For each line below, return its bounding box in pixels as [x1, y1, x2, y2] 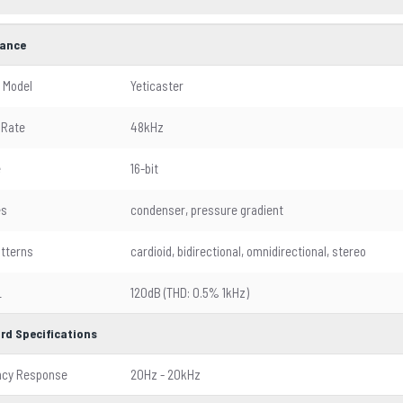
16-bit [130, 159, 158, 176]
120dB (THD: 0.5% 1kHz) [130, 283, 249, 300]
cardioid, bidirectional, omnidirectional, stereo [130, 242, 366, 259]
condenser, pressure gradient [130, 201, 283, 218]
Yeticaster [130, 76, 184, 94]
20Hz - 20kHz [130, 365, 201, 382]
